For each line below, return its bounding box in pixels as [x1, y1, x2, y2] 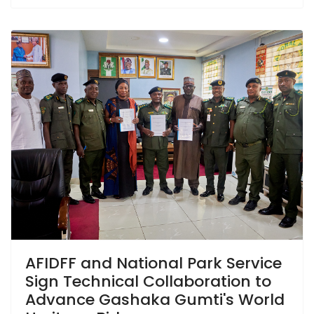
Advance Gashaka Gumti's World [25, 288, 285, 310]
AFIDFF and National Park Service [25, 252, 282, 274]
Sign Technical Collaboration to [25, 270, 271, 292]
